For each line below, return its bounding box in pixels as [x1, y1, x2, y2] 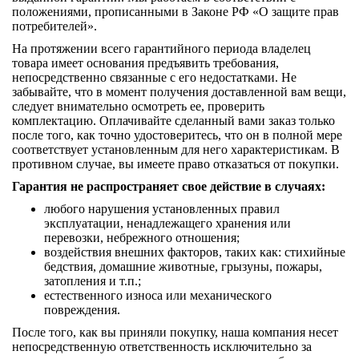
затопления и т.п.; [44, 274, 141, 288]
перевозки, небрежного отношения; [44, 231, 240, 244]
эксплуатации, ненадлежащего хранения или [44, 216, 291, 230]
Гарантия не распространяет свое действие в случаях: [12, 179, 325, 193]
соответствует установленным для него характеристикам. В [12, 143, 340, 156]
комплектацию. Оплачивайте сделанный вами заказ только [12, 114, 335, 127]
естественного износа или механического [44, 288, 272, 302]
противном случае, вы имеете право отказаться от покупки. [12, 157, 339, 171]
